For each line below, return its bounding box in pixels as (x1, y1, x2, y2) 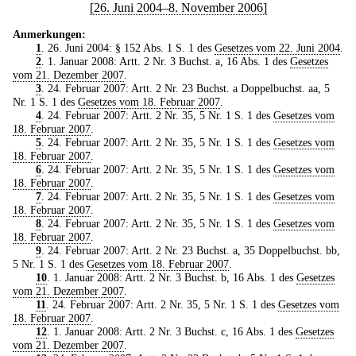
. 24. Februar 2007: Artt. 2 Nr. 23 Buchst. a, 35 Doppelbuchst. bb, (41, 243, 340, 257)
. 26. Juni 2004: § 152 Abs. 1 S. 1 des (41, 41, 215, 54)
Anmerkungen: (13, 27, 86, 41)
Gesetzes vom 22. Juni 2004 (214, 41, 340, 54)
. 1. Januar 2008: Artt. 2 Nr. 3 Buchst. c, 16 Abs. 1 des (46, 324, 296, 338)
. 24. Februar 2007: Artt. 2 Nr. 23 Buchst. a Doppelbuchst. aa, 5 (41, 81, 330, 95)
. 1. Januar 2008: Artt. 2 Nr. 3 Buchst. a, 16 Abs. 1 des (41, 54, 290, 68)
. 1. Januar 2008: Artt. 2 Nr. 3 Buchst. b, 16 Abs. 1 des (46, 270, 296, 284)
